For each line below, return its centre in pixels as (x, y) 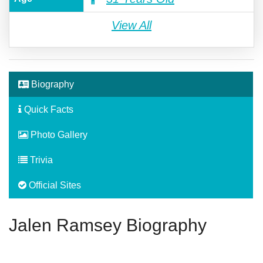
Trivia (40, 160)
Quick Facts (48, 110)
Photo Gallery (58, 135)
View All (131, 26)
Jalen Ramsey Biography (108, 225)
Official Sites (54, 186)
